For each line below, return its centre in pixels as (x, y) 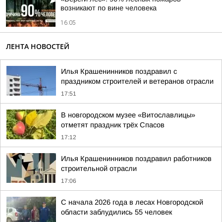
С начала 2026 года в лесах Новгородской (132, 202)
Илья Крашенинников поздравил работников (136, 159)
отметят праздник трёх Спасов (113, 125)
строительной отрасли (99, 168)
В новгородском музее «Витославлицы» (128, 115)
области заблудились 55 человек (116, 212)
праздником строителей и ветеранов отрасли (137, 81)
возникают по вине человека (109, 8)
